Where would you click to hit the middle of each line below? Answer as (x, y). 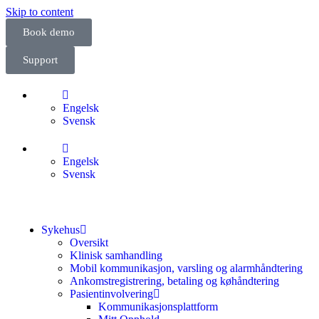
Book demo (49, 32)
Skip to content (40, 12)
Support (40, 60)
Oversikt (89, 242)
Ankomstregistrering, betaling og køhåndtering (174, 281)
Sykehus (61, 230)
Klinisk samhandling (116, 255)
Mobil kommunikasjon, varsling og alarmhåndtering (186, 268)
